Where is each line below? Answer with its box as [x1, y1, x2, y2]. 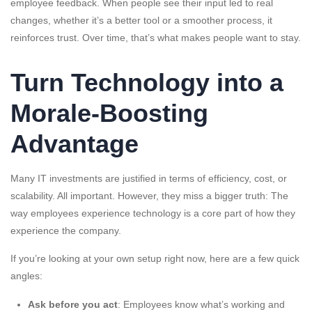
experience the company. [10, 225, 121, 237]
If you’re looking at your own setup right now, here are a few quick [10, 253, 299, 265]
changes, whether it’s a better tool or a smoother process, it [10, 15, 272, 26]
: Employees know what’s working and [118, 299, 285, 311]
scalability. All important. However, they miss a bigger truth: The [10, 190, 288, 202]
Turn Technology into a [10, 68, 283, 97]
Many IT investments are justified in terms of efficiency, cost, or [10, 173, 287, 185]
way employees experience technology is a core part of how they [10, 208, 295, 219]
